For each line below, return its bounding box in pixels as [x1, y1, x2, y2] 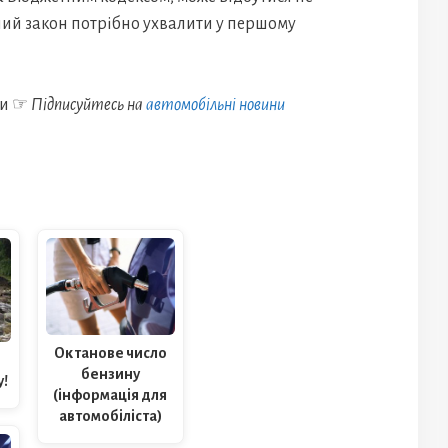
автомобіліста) [58, 408, 162, 425]
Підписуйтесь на [31, 96, 146, 114]
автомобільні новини [146, 96, 285, 114]
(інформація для [53, 387, 168, 404]
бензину [80, 366, 140, 383]
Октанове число [53, 345, 167, 362]
